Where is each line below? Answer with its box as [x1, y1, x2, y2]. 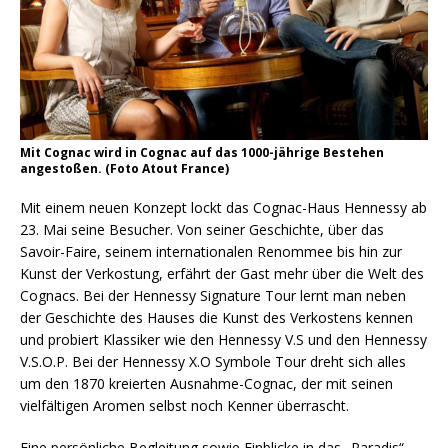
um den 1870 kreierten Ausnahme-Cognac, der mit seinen [20, 373, 393, 393]
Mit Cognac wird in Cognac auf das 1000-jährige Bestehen [20, 143, 384, 161]
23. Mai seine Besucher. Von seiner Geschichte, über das [20, 219, 384, 239]
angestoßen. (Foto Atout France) [20, 159, 229, 177]
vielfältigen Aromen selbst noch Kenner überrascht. [20, 395, 349, 415]
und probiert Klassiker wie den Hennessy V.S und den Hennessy [20, 329, 427, 349]
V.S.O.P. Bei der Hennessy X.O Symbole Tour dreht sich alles [20, 351, 406, 371]
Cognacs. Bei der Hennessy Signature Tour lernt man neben [20, 285, 406, 305]
